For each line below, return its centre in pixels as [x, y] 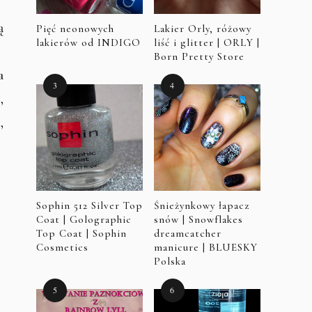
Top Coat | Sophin [81, 233]
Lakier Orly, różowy [202, 28]
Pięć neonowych [75, 28]
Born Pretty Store [199, 56]
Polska [170, 261]
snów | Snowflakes [198, 219]
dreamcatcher [187, 233]
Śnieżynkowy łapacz [201, 205]
